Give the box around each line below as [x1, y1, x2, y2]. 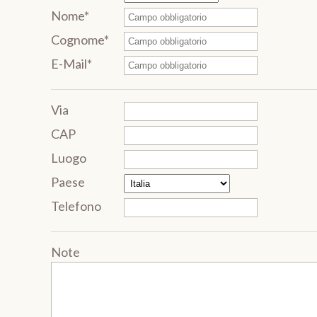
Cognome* [51, 32, 109, 47]
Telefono [51, 198, 101, 214]
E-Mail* [51, 56, 92, 71]
